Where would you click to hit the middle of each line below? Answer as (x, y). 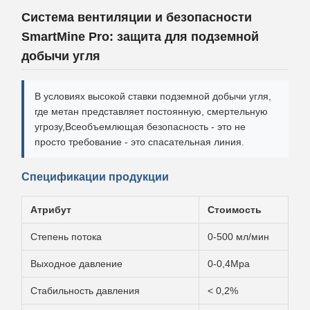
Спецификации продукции (95, 177)
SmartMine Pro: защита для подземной (140, 37)
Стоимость (235, 210)
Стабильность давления (85, 291)
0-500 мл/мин (238, 237)
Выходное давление (76, 264)
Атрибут (51, 210)
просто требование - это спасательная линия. (139, 142)
